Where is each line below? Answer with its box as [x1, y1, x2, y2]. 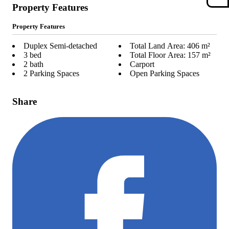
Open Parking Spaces [130, 69, 199, 78]
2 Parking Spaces [24, 69, 79, 78]
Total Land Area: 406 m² [187, 41, 210, 51]
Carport [130, 60, 154, 69]
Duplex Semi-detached [24, 41, 97, 51]
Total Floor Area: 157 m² [188, 51, 211, 60]
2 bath [24, 60, 43, 69]
